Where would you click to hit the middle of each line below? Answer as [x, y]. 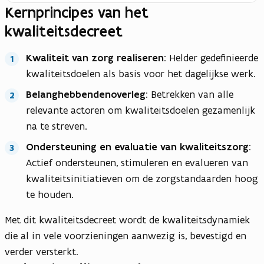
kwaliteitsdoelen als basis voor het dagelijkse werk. [141, 74]
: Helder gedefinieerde [211, 58]
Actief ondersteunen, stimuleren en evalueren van [137, 163]
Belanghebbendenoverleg [86, 95]
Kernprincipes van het [77, 13]
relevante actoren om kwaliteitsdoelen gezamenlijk [141, 110]
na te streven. [57, 126]
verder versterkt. [42, 252]
